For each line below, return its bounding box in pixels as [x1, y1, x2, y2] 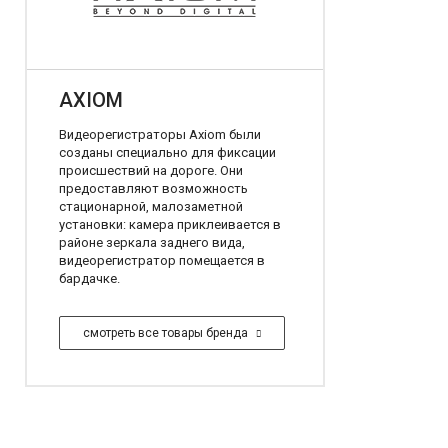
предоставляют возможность [58, 180, 248, 196]
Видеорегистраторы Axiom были [58, 126, 261, 142]
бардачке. [58, 270, 120, 286]
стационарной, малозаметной [58, 198, 243, 214]
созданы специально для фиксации [58, 144, 276, 160]
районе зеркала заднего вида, [58, 234, 245, 250]
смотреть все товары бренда [82, 325, 251, 340]
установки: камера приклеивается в [58, 216, 281, 232]
